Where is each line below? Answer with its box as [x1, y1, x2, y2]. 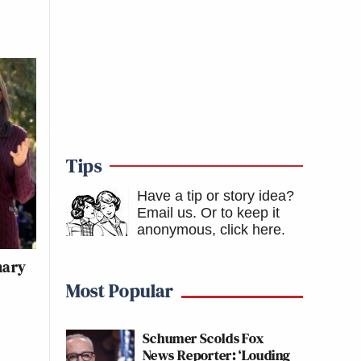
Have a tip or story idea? [137, 188, 294, 204]
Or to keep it [201, 205, 280, 221]
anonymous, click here [137, 222, 281, 238]
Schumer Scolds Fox [143, 328, 264, 348]
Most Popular [66, 277, 173, 304]
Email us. [137, 205, 197, 221]
